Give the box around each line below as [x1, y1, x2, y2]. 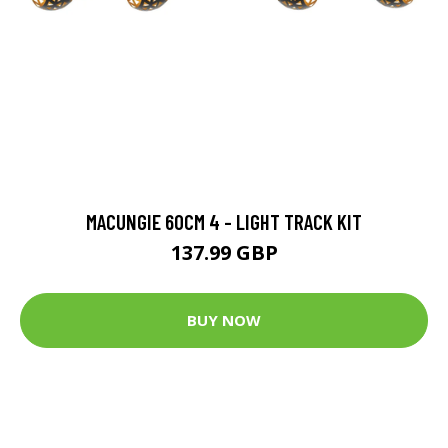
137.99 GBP [170, 238, 278, 266]
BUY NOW [187, 310, 261, 331]
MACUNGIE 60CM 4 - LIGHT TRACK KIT [86, 208, 362, 234]
